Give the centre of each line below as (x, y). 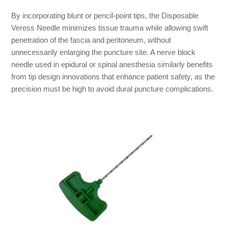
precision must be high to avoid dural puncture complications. (112, 89)
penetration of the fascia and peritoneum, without (91, 40)
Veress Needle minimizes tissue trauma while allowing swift (109, 27)
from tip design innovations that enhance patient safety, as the (113, 76)
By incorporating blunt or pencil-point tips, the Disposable (105, 15)
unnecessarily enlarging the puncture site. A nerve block (103, 52)
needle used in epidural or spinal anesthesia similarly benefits (112, 64)
